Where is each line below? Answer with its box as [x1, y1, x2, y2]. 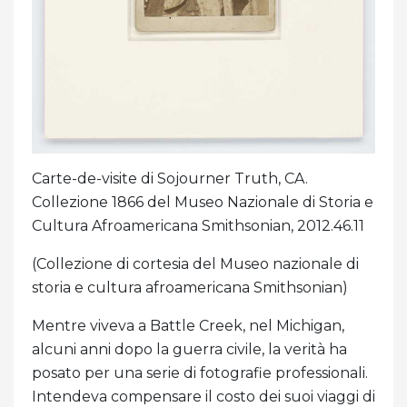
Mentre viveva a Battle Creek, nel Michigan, [32, 317, 344, 335]
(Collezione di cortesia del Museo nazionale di [32, 255, 359, 273]
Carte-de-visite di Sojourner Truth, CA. [32, 170, 308, 188]
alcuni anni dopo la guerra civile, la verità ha [32, 341, 347, 359]
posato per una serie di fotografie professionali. [32, 364, 368, 382]
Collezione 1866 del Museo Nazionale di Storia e [32, 194, 373, 212]
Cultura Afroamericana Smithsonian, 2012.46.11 [32, 217, 364, 235]
